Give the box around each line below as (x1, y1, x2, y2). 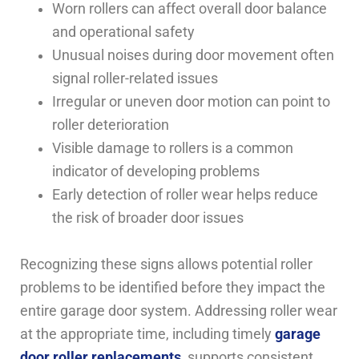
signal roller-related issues (52, 70, 218, 87)
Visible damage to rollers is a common (52, 139, 293, 156)
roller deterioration (52, 116, 169, 133)
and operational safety (52, 23, 195, 40)
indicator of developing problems (52, 163, 260, 179)
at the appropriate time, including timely (20, 325, 272, 342)
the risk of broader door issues (52, 209, 244, 226)
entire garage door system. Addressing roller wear (20, 302, 337, 319)
